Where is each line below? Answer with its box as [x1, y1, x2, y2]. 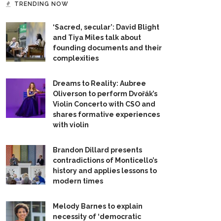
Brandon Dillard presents [53, 146, 142, 154]
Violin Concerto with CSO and [53, 100, 155, 108]
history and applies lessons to [53, 167, 157, 175]
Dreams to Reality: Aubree [53, 79, 146, 87]
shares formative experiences [53, 110, 160, 118]
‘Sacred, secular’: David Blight [53, 23, 159, 31]
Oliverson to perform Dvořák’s [53, 90, 157, 98]
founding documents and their [53, 44, 162, 52]
